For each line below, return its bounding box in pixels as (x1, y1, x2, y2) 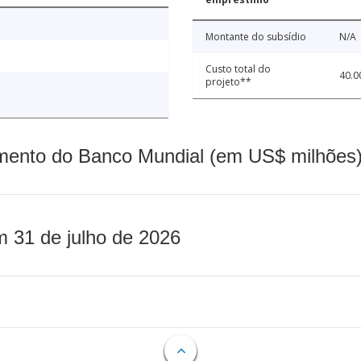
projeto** (205, 75, 251, 89)
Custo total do (205, 62, 271, 77)
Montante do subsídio (205, 30, 306, 44)
